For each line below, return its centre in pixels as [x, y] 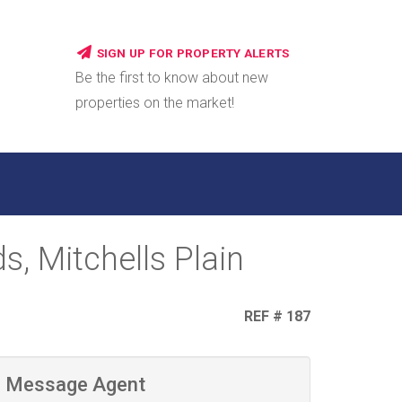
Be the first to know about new [171, 78]
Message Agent [75, 385]
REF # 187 [275, 316]
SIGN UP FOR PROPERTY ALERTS [193, 53]
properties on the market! [154, 103]
